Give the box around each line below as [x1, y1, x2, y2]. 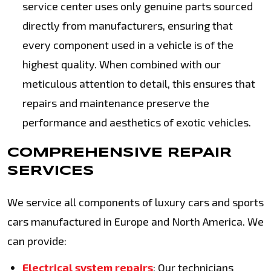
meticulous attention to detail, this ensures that [22, 77, 255, 90]
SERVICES [7, 165, 94, 178]
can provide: [7, 234, 67, 247]
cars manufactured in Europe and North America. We [7, 215, 264, 228]
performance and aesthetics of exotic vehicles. [22, 116, 251, 129]
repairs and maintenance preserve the [22, 96, 209, 109]
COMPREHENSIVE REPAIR [7, 146, 232, 160]
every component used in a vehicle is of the [22, 38, 233, 51]
